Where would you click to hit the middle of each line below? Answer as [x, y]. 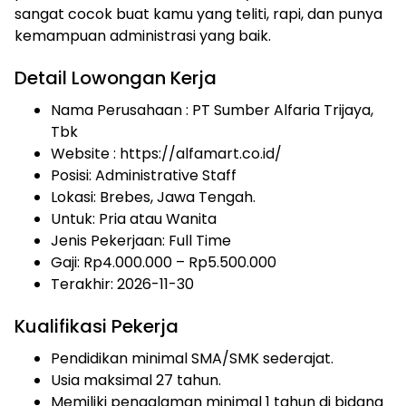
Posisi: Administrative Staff [144, 175]
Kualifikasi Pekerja [97, 326]
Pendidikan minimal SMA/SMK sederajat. [192, 358]
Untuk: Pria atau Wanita [134, 219]
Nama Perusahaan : [121, 110]
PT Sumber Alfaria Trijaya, [283, 110]
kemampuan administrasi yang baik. [143, 36]
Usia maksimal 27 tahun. [136, 380]
